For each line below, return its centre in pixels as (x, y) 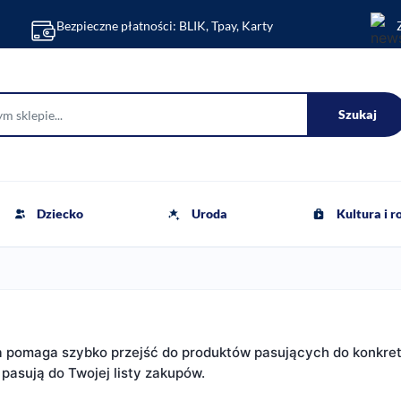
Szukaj (357, 114)
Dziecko (60, 213)
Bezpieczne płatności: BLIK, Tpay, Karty (165, 26)
